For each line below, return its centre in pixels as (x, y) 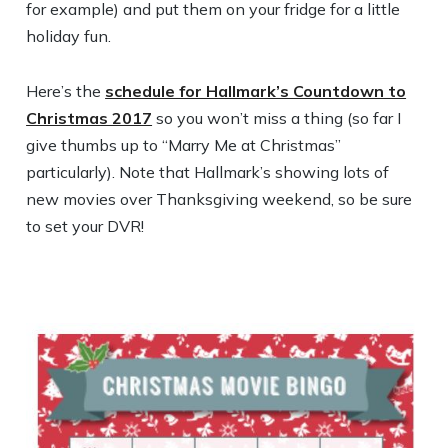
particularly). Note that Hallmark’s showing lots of (208, 172)
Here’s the (66, 91)
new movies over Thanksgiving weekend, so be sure (219, 199)
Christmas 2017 (89, 118)
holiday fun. (69, 36)
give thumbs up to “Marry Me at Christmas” (184, 145)
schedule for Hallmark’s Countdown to (256, 91)
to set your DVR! (85, 226)
